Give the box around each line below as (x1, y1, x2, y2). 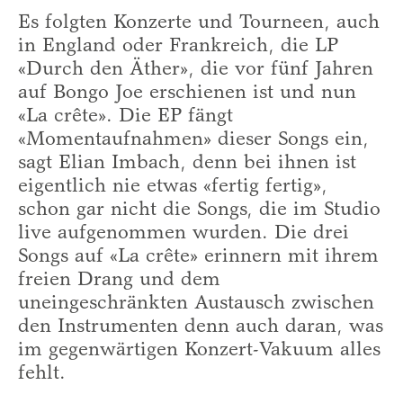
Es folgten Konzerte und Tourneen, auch (18, 13, 380, 33)
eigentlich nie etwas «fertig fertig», (18, 176, 327, 197)
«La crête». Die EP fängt (18, 106, 233, 127)
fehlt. (18, 363, 66, 384)
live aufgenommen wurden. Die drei (18, 223, 349, 244)
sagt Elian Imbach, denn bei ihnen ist (18, 153, 356, 174)
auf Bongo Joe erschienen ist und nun (18, 83, 356, 103)
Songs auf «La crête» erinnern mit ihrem (18, 246, 379, 267)
